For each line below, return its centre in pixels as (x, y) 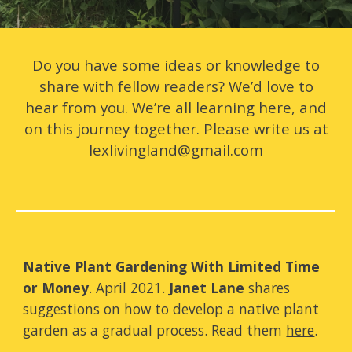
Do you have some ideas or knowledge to (176, 65)
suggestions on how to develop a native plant (171, 309)
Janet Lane (207, 288)
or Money (56, 288)
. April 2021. (129, 288)
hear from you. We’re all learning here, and (176, 107)
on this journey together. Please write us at (176, 128)
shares (268, 288)
